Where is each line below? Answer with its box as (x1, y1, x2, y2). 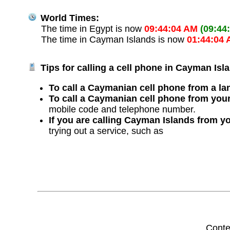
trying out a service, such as (49, 126, 164, 137)
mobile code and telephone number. (49, 104, 196, 115)
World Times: (38, 13, 100, 24)
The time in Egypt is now (41, 24, 145, 34)
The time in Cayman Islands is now (41, 34, 187, 45)
